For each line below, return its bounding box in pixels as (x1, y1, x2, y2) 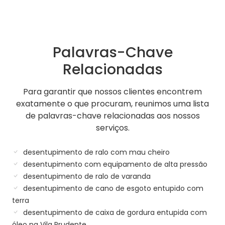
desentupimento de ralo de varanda (21, 171, 151, 181)
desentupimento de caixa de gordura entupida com (21, 207, 207, 217)
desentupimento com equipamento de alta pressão (21, 159, 207, 169)
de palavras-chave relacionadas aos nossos (25, 109, 200, 122)
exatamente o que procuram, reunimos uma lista (16, 97, 209, 109)
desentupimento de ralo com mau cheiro (21, 147, 170, 157)
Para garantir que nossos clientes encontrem (23, 85, 202, 97)
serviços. (95, 122, 130, 134)
